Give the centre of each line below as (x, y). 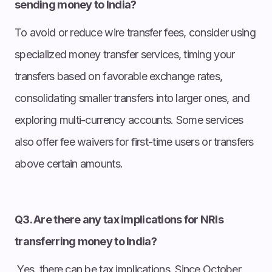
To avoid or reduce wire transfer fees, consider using (135, 32)
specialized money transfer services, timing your (125, 54)
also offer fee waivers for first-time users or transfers (134, 141)
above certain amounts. (69, 163)
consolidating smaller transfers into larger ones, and (132, 98)
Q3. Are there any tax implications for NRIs (119, 219)
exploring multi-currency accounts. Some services (129, 120)
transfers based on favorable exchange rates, (119, 76)
